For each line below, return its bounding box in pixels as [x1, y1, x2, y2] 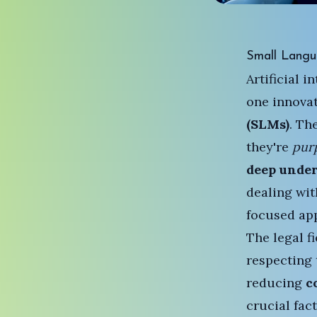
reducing [246, 275, 306, 291]
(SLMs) [246, 116, 289, 132]
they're [246, 139, 292, 155]
